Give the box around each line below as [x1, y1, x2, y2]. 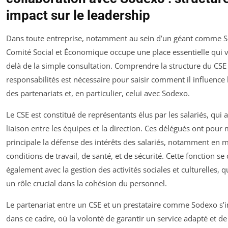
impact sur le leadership [6, 7, 150, 23]
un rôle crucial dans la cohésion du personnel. [6, 178, 167, 188]
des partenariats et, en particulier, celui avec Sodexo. [6, 88, 190, 98]
